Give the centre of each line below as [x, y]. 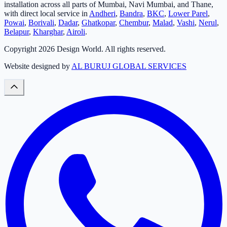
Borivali [41, 23]
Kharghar [48, 32]
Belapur [16, 32]
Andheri [102, 14]
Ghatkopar [98, 23]
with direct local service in [46, 14]
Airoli [76, 32]
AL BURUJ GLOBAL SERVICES [129, 66]
